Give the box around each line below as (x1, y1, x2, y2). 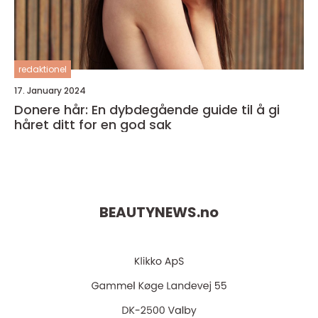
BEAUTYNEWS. (99, 202, 200, 223)
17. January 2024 (14, 84, 86, 97)
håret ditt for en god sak (14, 116, 172, 133)
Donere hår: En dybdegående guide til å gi (14, 101, 280, 119)
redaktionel (18, 63, 67, 75)
